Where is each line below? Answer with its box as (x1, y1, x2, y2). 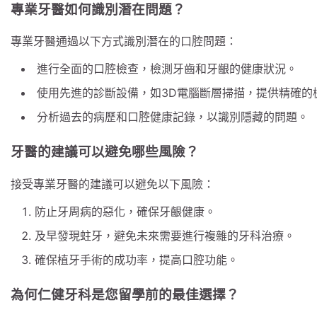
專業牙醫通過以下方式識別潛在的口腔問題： (11, 34, 237, 49)
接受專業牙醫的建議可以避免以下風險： (11, 176, 214, 191)
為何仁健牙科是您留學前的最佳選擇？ (11, 286, 239, 303)
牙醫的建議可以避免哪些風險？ (11, 144, 199, 161)
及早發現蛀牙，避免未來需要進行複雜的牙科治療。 (35, 228, 295, 243)
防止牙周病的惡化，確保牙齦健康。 (35, 204, 216, 219)
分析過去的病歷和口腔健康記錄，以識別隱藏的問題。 (37, 110, 309, 125)
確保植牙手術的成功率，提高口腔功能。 (35, 252, 238, 267)
